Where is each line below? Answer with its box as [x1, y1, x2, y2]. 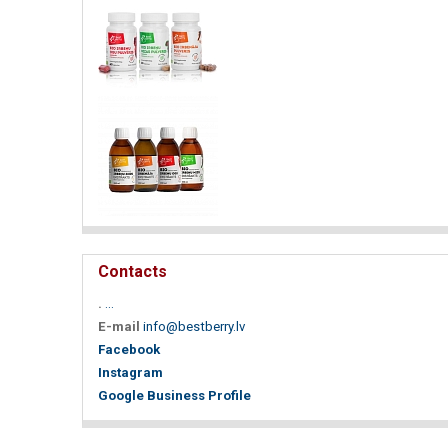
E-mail [98, 318, 140, 334]
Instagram [98, 364, 163, 380]
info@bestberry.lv [143, 318, 245, 334]
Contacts [98, 261, 167, 281]
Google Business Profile [98, 387, 251, 403]
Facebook [98, 341, 160, 357]
